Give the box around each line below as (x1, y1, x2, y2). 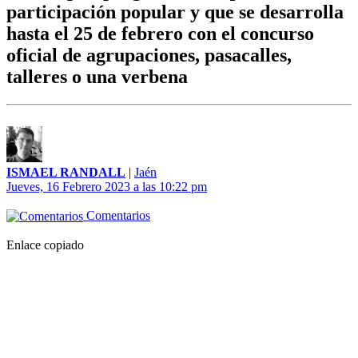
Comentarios (83, 209, 150, 223)
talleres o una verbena (6, 66, 188, 88)
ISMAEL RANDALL (6, 165, 125, 180)
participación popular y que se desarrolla (6, 2, 344, 23)
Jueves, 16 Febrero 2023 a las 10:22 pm (6, 180, 207, 194)
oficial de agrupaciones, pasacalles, (6, 45, 292, 66)
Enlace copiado (6, 238, 84, 253)
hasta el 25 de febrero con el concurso (6, 23, 314, 45)
